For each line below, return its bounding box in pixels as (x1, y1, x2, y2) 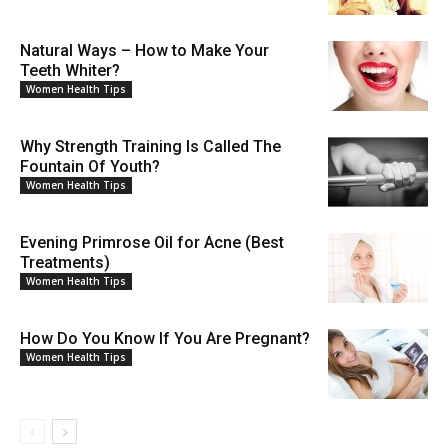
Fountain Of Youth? (20, 157, 160, 177)
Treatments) (20, 253, 110, 273)
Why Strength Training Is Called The (20, 137, 281, 157)
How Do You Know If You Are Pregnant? (20, 329, 310, 349)
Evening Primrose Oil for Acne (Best (20, 233, 284, 253)
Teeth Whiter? (20, 61, 120, 81)
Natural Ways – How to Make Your (20, 41, 269, 61)
